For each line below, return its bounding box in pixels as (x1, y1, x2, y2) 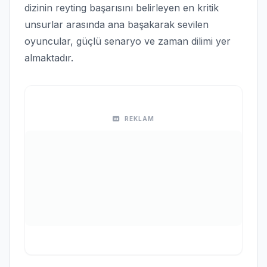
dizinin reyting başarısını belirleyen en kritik (24, 2, 219, 14)
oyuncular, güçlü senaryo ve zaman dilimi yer (24, 35, 231, 47)
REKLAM (125, 115, 154, 122)
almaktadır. (24, 52, 73, 64)
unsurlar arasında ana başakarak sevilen (24, 18, 209, 30)
